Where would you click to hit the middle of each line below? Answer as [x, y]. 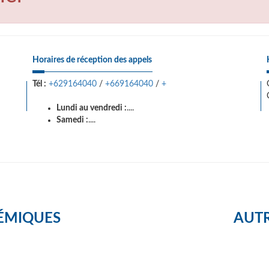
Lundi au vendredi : [92, 108]
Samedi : [72, 120]
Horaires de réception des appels [92, 60]
